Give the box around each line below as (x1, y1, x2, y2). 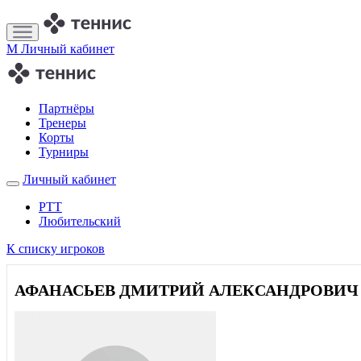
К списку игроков (6, 242, 105, 255)
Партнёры (39, 102, 94, 115)
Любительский (39, 214, 121, 228)
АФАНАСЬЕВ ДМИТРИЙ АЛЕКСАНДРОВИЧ (15, 281, 359, 300)
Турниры (39, 145, 89, 159)
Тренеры (39, 116, 86, 130)
